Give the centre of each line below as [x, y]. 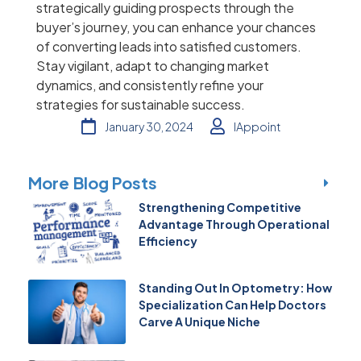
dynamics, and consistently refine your [150, 85]
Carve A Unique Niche [199, 322]
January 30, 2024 [149, 126]
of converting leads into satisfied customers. [169, 47]
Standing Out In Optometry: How [235, 288]
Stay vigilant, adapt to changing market [153, 66]
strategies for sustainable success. [141, 105]
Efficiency [168, 241]
